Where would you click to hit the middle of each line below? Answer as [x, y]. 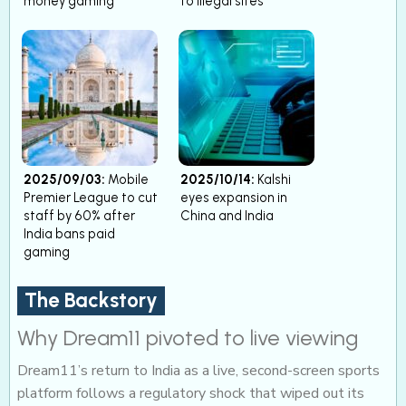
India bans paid [69, 233]
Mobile [127, 179]
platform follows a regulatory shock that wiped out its [191, 394]
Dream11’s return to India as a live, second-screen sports [198, 371]
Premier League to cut [91, 197]
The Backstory [91, 300]
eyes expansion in [234, 197]
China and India [227, 215]
